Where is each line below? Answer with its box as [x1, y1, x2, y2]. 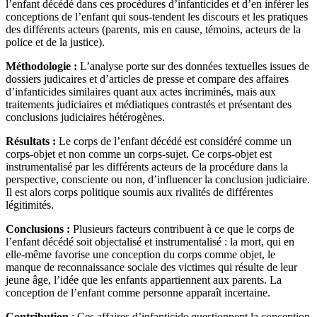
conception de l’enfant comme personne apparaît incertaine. [6, 287, 270, 299]
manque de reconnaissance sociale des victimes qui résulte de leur [6, 261, 297, 274]
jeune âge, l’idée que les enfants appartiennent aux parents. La [6, 274, 282, 287]
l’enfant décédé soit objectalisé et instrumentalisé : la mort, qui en [6, 236, 294, 248]
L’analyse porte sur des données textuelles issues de [80, 60, 309, 73]
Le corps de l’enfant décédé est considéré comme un [59, 135, 292, 148]
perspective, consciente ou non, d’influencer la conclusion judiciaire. [6, 173, 310, 186]
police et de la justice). [6, 36, 105, 49]
